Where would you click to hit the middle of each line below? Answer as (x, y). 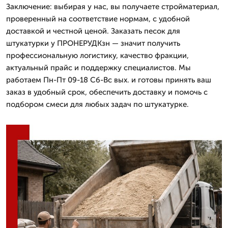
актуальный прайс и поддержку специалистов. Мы (98, 67)
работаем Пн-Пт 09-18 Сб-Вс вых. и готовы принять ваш (109, 80)
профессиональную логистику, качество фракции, (97, 55)
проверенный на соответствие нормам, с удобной (98, 19)
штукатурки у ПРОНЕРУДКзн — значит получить (93, 43)
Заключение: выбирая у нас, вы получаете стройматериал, (113, 6)
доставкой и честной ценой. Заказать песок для (93, 31)
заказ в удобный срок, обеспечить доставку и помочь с (107, 92)
